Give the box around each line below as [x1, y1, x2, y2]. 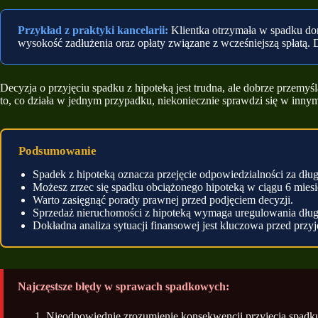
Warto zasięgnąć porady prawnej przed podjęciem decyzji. [33, 193, 293, 206]
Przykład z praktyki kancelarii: [18, 23, 168, 36]
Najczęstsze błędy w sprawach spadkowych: [18, 280, 229, 292]
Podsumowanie [18, 143, 97, 158]
